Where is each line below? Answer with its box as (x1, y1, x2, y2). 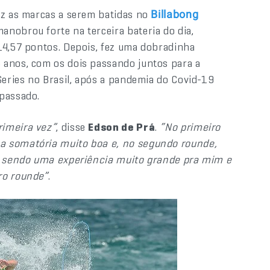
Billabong (151, 8, 199, 20)
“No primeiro (160, 120, 221, 134)
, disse (56, 120, 89, 134)
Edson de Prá (88, 120, 155, 134)
